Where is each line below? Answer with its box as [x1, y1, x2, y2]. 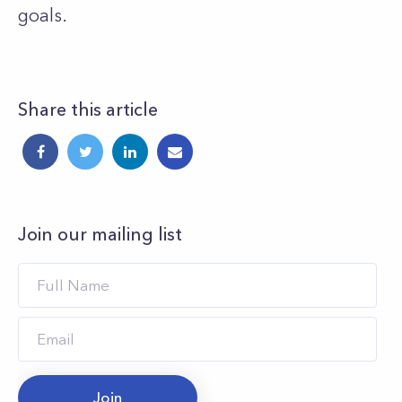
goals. [18, 4, 67, 26]
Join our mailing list [18, 223, 182, 245]
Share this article [18, 99, 158, 120]
